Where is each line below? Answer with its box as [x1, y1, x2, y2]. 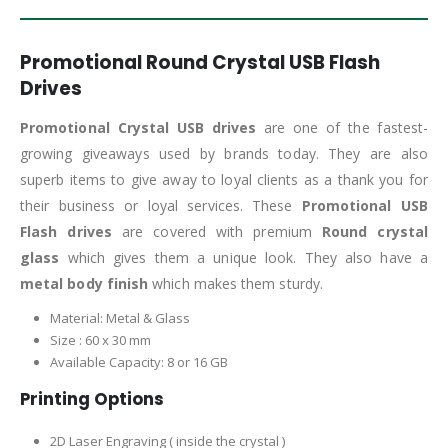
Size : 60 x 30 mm [49, 331, 151, 350]
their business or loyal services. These [20, 196, 302, 216]
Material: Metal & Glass [49, 309, 190, 328]
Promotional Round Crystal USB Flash [20, 50, 380, 76]
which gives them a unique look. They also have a [59, 248, 428, 268]
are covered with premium [122, 222, 323, 242]
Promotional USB [301, 196, 428, 216]
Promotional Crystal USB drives [20, 118, 265, 138]
